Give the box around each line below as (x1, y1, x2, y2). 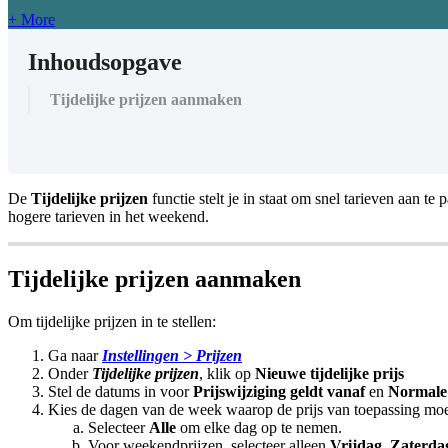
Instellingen (102, 347, 179, 365)
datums (95, 383, 140, 401)
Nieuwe (255, 365, 306, 383)
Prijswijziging (193, 383, 286, 401)
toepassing (354, 401, 420, 419)
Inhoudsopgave (28, 49, 182, 76)
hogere (8, 208, 51, 226)
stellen (172, 313, 212, 331)
